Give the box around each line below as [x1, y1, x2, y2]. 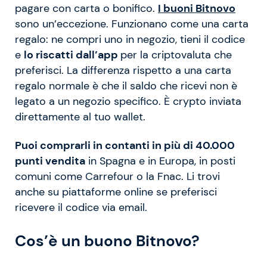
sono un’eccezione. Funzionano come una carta [15, 17, 249, 30]
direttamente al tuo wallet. [15, 110, 145, 123]
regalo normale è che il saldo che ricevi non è [15, 79, 237, 92]
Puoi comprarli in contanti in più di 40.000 [15, 138, 235, 152]
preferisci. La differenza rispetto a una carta [15, 63, 231, 77]
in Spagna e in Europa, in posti [85, 154, 235, 167]
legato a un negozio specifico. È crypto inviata [15, 94, 241, 108]
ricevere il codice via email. [15, 200, 147, 214]
